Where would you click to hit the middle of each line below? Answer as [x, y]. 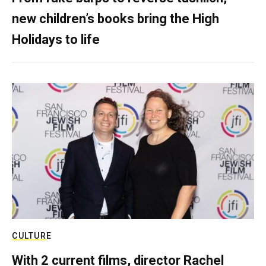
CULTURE [32, 236]
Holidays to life [56, 39]
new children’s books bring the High [115, 18]
